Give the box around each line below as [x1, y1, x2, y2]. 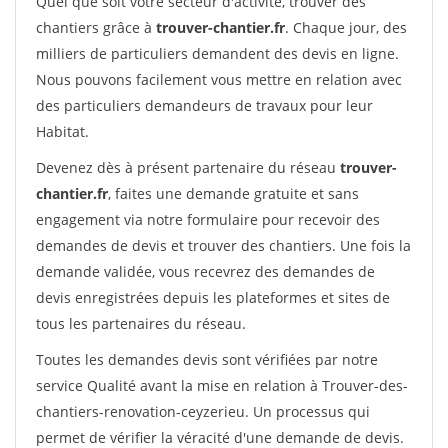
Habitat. [36, 122, 89, 141]
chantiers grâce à [36, 18, 156, 37]
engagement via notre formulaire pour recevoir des [36, 210, 380, 229]
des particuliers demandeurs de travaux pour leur [36, 96, 373, 115]
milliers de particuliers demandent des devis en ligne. [36, 44, 399, 63]
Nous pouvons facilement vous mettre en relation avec [36, 70, 402, 89]
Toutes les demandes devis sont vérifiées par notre [36, 350, 378, 369]
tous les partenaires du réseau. [36, 314, 246, 333]
